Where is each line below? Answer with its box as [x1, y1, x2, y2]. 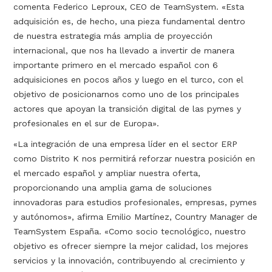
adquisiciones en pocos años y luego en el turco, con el [13, 75, 244, 84]
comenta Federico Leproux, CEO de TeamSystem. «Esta [13, 2, 245, 12]
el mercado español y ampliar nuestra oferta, [13, 168, 201, 178]
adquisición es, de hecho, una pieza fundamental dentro [13, 16, 246, 26]
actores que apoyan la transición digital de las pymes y [13, 104, 242, 114]
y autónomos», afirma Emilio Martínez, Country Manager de [13, 212, 258, 222]
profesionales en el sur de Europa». [13, 118, 160, 128]
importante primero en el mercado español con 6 [13, 60, 219, 70]
